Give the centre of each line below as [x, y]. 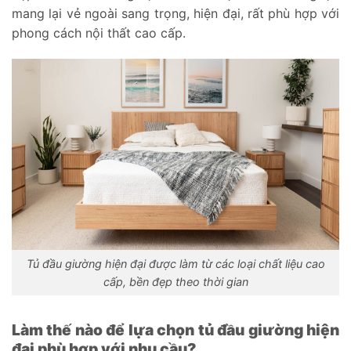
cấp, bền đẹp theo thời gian [175, 281]
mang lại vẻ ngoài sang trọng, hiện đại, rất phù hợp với [175, 13]
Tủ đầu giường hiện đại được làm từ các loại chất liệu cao [175, 263]
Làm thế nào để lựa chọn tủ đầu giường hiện [175, 329]
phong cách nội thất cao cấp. [101, 33]
